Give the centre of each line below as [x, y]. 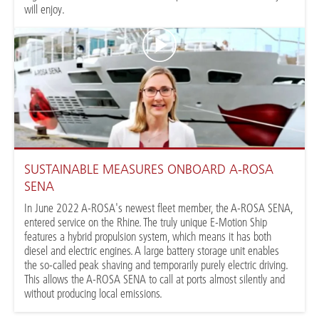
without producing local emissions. [94, 294]
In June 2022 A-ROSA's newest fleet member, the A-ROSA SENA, [159, 208]
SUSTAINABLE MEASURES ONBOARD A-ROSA [149, 170]
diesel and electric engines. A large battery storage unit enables [152, 251]
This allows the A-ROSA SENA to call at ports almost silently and [155, 279]
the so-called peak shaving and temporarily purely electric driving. [156, 265]
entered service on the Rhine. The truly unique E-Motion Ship [146, 223]
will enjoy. [45, 9]
